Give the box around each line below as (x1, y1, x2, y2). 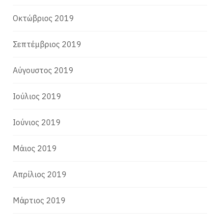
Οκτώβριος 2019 (13, 13, 75, 23)
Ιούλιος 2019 (13, 91, 62, 101)
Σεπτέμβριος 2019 (13, 39, 82, 49)
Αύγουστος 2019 (13, 65, 74, 75)
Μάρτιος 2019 (13, 195, 66, 205)
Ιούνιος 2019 (13, 117, 61, 127)
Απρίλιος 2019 (13, 169, 67, 179)
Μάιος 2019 (13, 143, 57, 153)
